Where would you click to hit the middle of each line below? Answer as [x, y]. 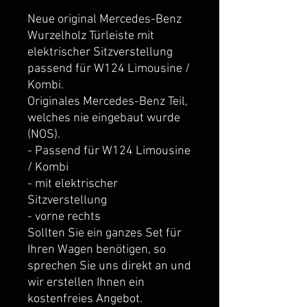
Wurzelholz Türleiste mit [91, 36]
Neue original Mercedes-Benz [105, 19]
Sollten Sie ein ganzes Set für [105, 233]
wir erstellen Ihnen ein [86, 282]
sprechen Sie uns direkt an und [109, 266]
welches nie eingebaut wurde [104, 118]
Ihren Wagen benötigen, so [97, 249]
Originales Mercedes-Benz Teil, [108, 101]
